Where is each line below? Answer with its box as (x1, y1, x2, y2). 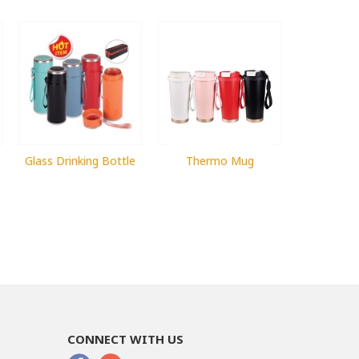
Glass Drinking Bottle (25, 152, 135, 168)
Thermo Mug (185, 152, 254, 168)
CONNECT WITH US (67, 330, 184, 347)
